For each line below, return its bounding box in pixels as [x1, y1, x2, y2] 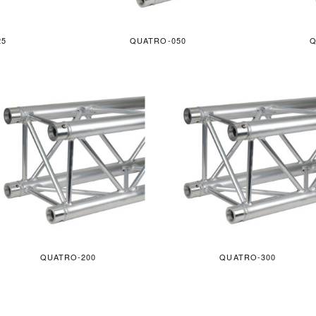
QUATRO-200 [39, 251, 97, 263]
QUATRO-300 [219, 251, 276, 263]
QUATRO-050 [129, 35, 186, 47]
